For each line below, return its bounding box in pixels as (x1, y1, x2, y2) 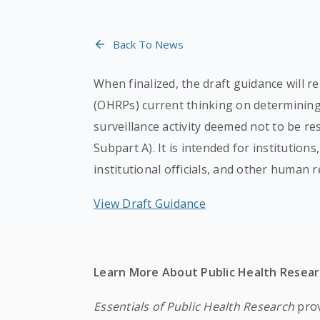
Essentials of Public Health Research (94, 299, 295, 314)
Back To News (113, 37, 184, 51)
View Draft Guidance (94, 196, 206, 211)
